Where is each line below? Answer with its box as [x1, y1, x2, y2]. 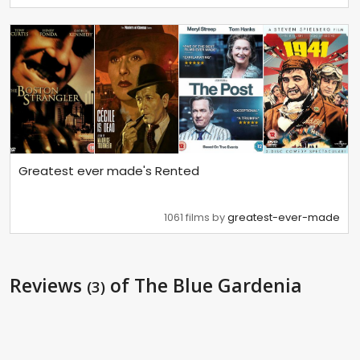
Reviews [10, 272, 87, 298]
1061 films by [164, 209, 228, 225]
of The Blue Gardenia [105, 272, 302, 298]
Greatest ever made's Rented [18, 162, 199, 180]
